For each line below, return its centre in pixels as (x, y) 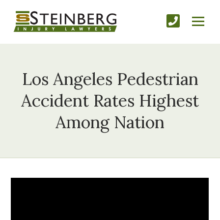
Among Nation (110, 122)
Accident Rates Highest (110, 101)
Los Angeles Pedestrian (110, 79)
